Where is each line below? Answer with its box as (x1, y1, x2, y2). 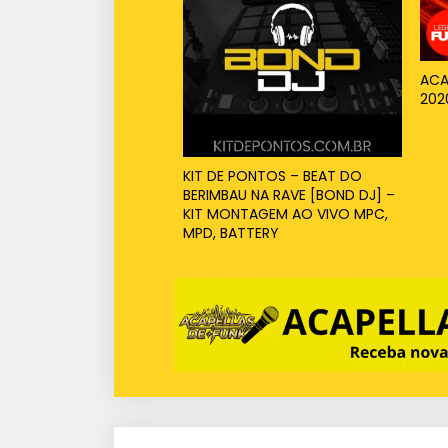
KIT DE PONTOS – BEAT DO (182, 165, 362, 186)
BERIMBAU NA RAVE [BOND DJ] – (182, 184, 395, 205)
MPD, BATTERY (182, 222, 279, 243)
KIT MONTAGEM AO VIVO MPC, (182, 203, 388, 224)
